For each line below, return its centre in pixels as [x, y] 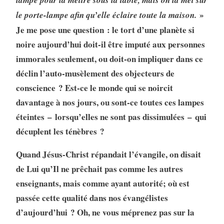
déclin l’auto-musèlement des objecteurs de [95, 73]
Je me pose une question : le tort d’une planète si [105, 30]
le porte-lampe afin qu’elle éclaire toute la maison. [106, 15]
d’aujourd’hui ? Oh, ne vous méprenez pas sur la [105, 212]
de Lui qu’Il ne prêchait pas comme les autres [99, 169]
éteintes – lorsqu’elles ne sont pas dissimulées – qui [111, 117]
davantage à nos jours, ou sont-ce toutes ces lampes [110, 102]
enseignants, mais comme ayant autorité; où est [102, 183]
